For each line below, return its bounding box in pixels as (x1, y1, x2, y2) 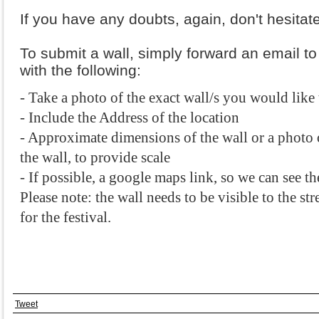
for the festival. (20, 209, 115, 225)
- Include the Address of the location (20, 110, 239, 125)
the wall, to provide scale (20, 150, 170, 165)
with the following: (20, 62, 141, 78)
